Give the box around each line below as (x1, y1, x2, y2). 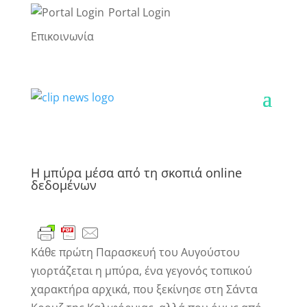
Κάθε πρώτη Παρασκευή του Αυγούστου (30, 245, 240, 260)
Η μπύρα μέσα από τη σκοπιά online (30, 164, 242, 182)
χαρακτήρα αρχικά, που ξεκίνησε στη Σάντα (30, 282, 258, 297)
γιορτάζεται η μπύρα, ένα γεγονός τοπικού (30, 263, 252, 279)
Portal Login (105, 5, 171, 20)
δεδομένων (30, 177, 97, 194)
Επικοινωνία (30, 29, 94, 44)
